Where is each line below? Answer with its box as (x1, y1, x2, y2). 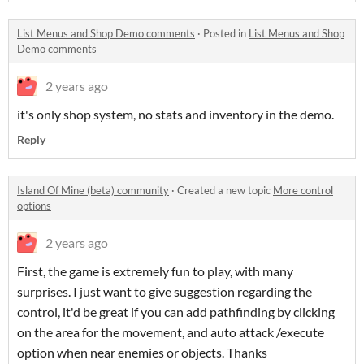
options (17, 199, 51, 213)
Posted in (203, 27, 249, 41)
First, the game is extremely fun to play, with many (17, 263, 293, 279)
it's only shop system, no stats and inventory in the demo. (17, 106, 334, 123)
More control (273, 184, 333, 197)
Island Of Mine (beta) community (17, 184, 169, 197)
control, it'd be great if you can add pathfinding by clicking (17, 304, 335, 320)
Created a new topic (177, 184, 273, 197)
